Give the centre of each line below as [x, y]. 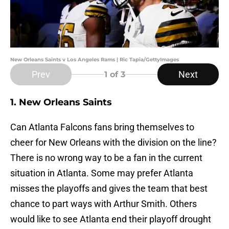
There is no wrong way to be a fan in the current [106, 158]
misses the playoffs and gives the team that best [109, 189]
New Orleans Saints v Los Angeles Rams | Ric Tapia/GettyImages [95, 60]
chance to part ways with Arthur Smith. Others [104, 204]
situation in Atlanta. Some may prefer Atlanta [102, 173]
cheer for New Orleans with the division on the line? [113, 143]
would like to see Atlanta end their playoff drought [111, 219]
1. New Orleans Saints [61, 102]
